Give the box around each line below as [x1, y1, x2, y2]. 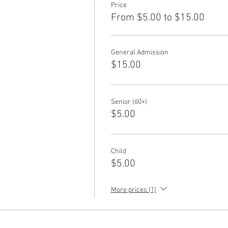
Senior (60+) [110, 98, 147, 106]
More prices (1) [110, 186, 156, 195]
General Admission [110, 48, 168, 57]
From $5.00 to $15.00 [110, 12, 205, 24]
